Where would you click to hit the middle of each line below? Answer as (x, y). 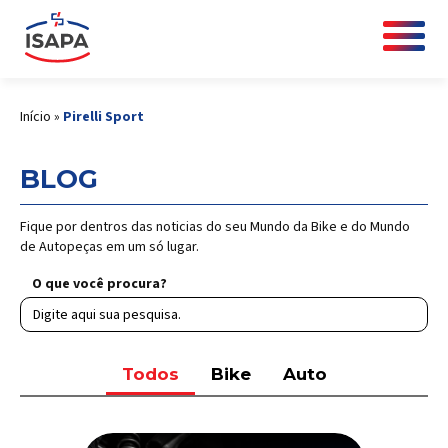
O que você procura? (99, 284)
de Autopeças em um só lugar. (109, 247)
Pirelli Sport (103, 117)
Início (35, 117)
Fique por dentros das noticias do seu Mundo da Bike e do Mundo (215, 227)
